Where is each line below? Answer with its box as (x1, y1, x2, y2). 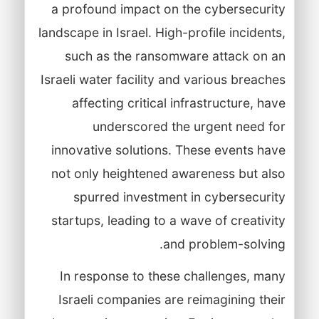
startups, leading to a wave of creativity (51, 212, 286, 228)
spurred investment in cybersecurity (73, 189, 286, 204)
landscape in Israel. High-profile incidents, (38, 24, 286, 40)
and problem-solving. (162, 236, 286, 251)
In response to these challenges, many (59, 268, 286, 283)
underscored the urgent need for (92, 118, 286, 134)
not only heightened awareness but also (51, 165, 286, 181)
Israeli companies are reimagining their (58, 291, 286, 307)
